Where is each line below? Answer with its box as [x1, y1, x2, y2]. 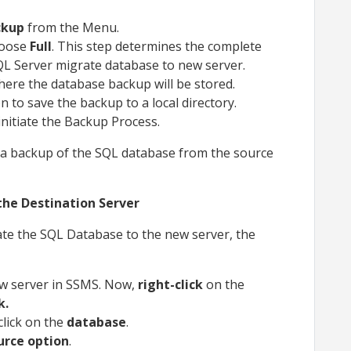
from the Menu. [24, 18, 119, 36]
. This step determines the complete [52, 37, 262, 55]
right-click [138, 275, 203, 293]
